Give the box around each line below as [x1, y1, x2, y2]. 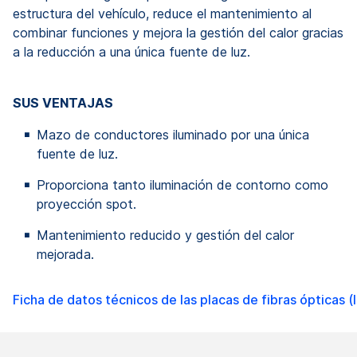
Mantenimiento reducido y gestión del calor [37, 227, 294, 244]
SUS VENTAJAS [13, 95, 113, 112]
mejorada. [37, 246, 94, 263]
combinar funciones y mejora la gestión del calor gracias [13, 25, 343, 41]
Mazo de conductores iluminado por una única [37, 127, 309, 143]
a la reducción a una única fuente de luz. [13, 44, 250, 61]
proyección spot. [37, 196, 136, 213]
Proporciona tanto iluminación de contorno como [37, 177, 328, 194]
